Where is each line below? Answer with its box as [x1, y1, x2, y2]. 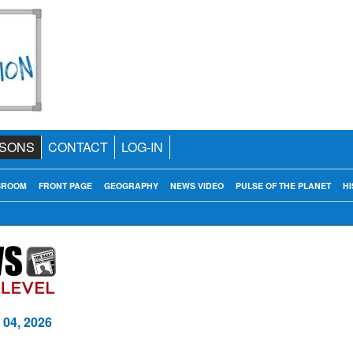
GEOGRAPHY [103, 180, 158, 191]
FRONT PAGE [38, 180, 92, 191]
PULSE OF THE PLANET [235, 180, 331, 191]
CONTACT [47, 138, 108, 156]
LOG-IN [121, 138, 163, 156]
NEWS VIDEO [169, 180, 224, 191]
